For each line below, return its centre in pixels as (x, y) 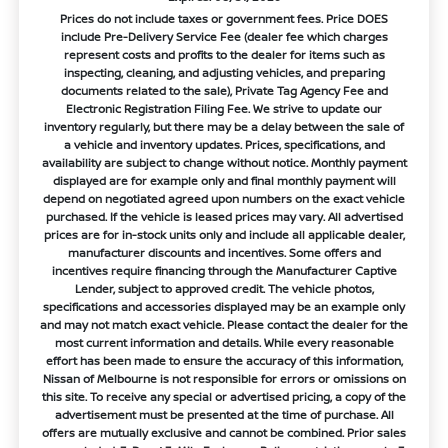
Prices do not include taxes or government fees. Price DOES (224, 19)
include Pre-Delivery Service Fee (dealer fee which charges (224, 37)
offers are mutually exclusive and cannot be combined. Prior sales (224, 433)
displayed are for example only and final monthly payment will (224, 181)
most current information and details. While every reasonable (224, 343)
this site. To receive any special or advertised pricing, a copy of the (224, 397)
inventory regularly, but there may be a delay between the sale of (224, 127)
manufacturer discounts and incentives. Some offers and (224, 253)
